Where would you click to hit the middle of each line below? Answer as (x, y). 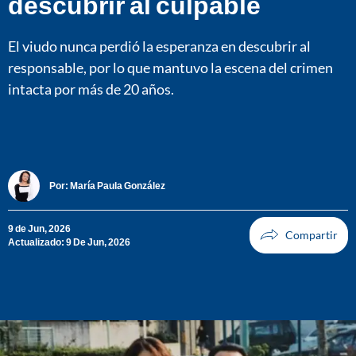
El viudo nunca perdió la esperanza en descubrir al (159, 46)
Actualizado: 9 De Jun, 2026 (69, 242)
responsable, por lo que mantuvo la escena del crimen (170, 67)
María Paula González (118, 186)
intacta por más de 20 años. (91, 89)
